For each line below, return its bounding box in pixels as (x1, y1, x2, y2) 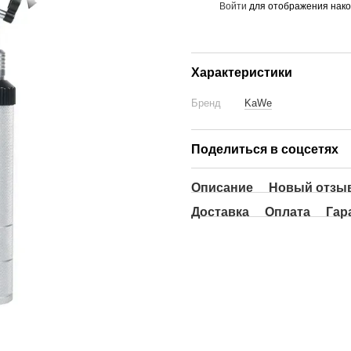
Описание (191, 181, 253, 194)
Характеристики (191, 66, 292, 79)
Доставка (191, 205, 249, 219)
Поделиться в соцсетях (191, 143, 338, 156)
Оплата (265, 205, 310, 219)
